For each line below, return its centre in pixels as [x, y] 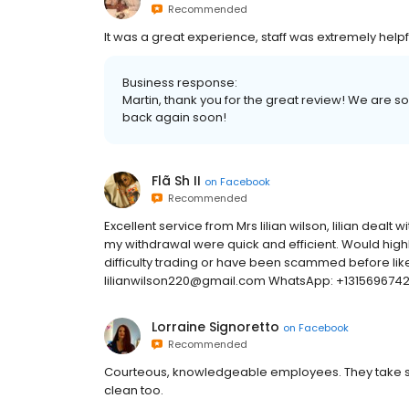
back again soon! [174, 117]
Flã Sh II [176, 181]
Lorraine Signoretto [215, 327]
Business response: [180, 83]
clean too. [134, 390]
